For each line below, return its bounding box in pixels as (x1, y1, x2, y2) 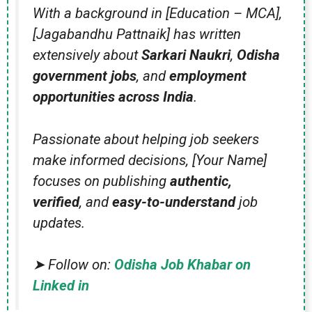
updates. (33, 214, 85, 231)
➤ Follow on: (33, 256, 114, 274)
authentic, (170, 172, 232, 189)
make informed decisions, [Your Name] (33, 151, 267, 169)
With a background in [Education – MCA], (33, 5, 282, 22)
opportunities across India (33, 88, 194, 106)
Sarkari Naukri (141, 47, 231, 64)
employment (169, 68, 247, 85)
